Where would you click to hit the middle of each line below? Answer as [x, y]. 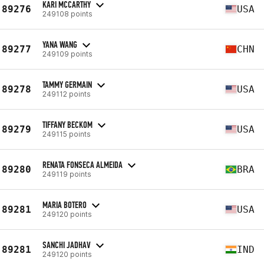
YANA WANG [60, 44]
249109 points [67, 54]
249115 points [67, 134]
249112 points [67, 94]
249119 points [67, 174]
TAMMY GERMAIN [67, 84]
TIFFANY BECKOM [67, 124]
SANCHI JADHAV [67, 245]
